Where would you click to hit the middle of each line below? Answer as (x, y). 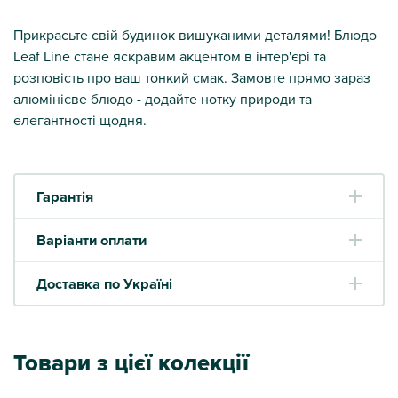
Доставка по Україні (104, 283)
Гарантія (65, 196)
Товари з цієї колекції (131, 362)
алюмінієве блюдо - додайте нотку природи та (163, 98)
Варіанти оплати (92, 239)
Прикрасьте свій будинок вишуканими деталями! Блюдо (195, 34)
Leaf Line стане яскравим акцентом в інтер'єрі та (170, 56)
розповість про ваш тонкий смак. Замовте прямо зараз (192, 77)
